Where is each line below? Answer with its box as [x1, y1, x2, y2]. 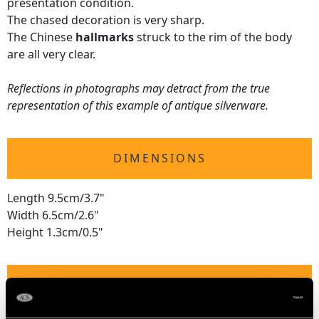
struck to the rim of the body [134, 29, 292, 46]
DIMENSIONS [113, 150, 206, 167]
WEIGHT [131, 277, 188, 293]
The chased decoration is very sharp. [7, 12, 204, 28]
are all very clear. [7, 46, 95, 63]
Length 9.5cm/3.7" [7, 190, 105, 206]
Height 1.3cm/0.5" [7, 224, 103, 241]
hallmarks [75, 29, 134, 46]
